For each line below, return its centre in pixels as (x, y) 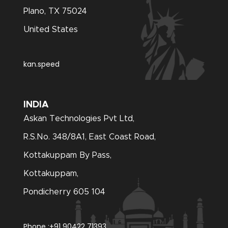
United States (51, 30)
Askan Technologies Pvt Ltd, (79, 119)
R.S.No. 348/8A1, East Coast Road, (90, 137)
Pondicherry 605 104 (65, 192)
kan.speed (42, 64)
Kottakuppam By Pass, (68, 155)
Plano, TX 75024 (55, 11)
